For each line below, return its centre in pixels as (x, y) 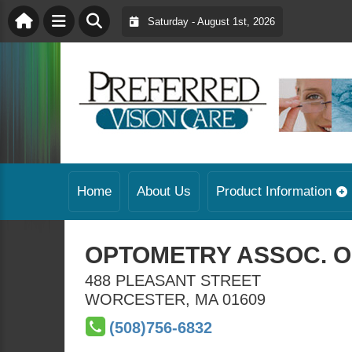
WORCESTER (135, 299)
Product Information (274, 191)
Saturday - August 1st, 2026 (207, 21)
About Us (164, 191)
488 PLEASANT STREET (173, 280)
